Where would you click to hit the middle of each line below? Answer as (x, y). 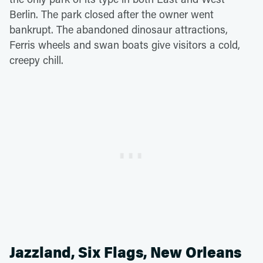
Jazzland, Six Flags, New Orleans (125, 252)
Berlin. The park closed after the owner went (112, 14)
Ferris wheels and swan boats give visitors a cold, (125, 44)
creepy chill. (36, 60)
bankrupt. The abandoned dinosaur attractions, (119, 29)
